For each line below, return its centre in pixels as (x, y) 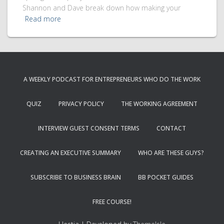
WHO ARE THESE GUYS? (171, 153)
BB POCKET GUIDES (166, 177)
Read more (43, 19)
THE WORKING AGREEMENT (159, 104)
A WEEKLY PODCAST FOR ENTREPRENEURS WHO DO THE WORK (112, 79)
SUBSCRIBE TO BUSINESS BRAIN (76, 177)
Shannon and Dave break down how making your (101, 8)
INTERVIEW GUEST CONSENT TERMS (89, 128)
